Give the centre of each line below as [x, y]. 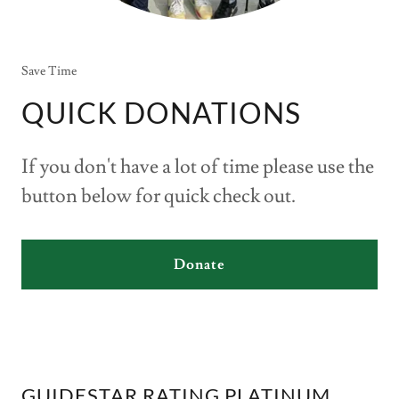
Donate [199, 265]
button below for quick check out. [159, 197]
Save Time [49, 72]
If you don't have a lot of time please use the [198, 167]
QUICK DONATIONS [161, 113]
